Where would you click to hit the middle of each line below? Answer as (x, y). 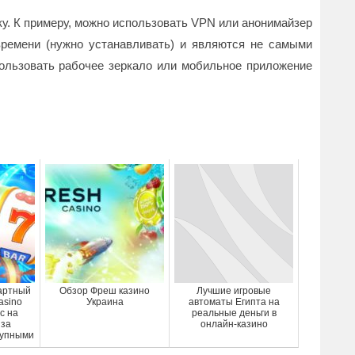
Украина (105, 302)
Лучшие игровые (234, 291)
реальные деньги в (234, 313)
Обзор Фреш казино (105, 291)
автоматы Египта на (234, 302)
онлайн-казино (234, 324)
